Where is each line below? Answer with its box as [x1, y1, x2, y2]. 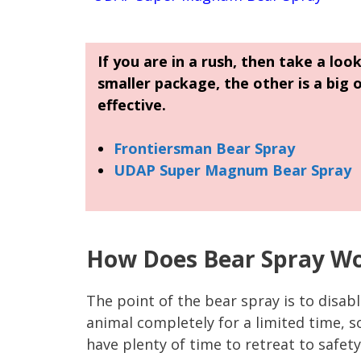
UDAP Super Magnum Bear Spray [114, 160, 351, 180]
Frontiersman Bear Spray [114, 139, 295, 158]
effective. [98, 95, 166, 114]
